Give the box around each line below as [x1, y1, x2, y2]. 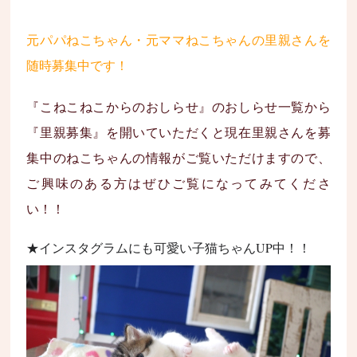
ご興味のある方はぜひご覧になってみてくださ [26, 177, 331, 191]
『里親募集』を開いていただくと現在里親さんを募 [26, 126, 331, 140]
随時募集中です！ [26, 59, 129, 73]
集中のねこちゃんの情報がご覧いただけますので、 [26, 151, 331, 166]
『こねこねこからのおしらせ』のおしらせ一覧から [26, 100, 331, 115]
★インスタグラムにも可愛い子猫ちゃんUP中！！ [26, 239, 312, 257]
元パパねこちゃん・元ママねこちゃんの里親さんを [26, 33, 331, 48]
